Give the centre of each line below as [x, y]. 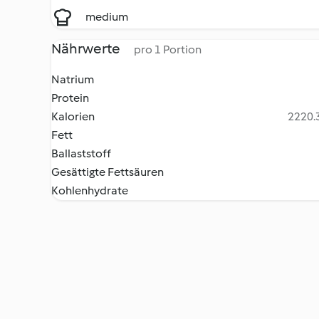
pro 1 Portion [168, 49]
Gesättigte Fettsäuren [108, 172]
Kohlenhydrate [90, 190]
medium [107, 17]
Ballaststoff [81, 153]
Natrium [73, 79]
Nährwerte [87, 48]
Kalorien [73, 116]
